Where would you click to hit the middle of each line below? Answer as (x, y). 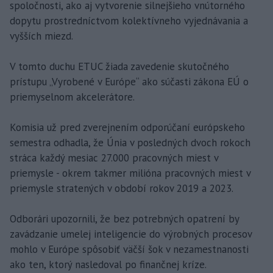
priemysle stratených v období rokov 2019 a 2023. (122, 188)
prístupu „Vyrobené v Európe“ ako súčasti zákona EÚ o (129, 81)
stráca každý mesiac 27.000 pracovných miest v (114, 158)
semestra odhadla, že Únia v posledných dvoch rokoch (130, 142)
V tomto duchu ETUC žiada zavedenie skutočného (119, 66)
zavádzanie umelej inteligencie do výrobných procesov (131, 234)
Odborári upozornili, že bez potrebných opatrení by (124, 218)
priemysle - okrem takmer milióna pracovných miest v (130, 173)
